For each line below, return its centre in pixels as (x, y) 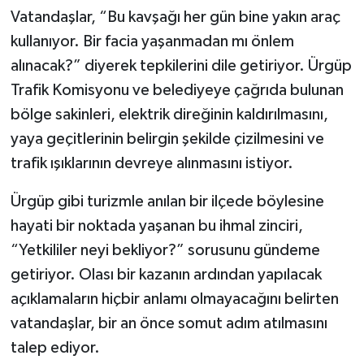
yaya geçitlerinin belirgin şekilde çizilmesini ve (167, 139)
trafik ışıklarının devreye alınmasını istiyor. (152, 164)
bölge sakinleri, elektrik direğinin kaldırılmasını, (169, 115)
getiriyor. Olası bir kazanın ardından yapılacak (166, 275)
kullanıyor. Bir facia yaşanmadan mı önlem (152, 42)
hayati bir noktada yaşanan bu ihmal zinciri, (156, 226)
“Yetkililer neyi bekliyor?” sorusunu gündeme (165, 251)
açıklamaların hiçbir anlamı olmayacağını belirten (174, 299)
